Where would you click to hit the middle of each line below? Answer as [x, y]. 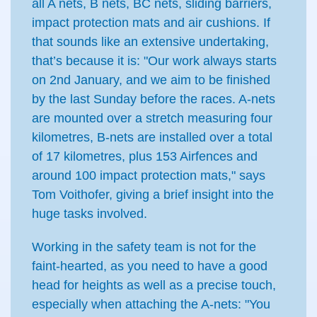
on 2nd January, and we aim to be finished [151, 80]
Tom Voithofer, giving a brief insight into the [153, 194]
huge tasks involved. [90, 213]
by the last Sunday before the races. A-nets [154, 99]
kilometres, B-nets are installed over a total [152, 137]
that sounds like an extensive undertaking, [150, 41]
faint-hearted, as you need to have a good [150, 266]
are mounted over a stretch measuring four [152, 118]
